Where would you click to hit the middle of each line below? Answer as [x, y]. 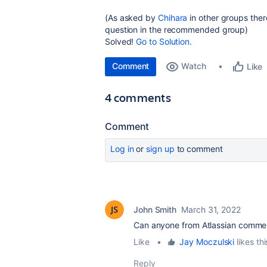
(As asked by [131, 18]
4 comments [138, 97]
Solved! [121, 41]
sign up [160, 149]
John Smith [155, 209]
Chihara [173, 18]
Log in [122, 149]
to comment [198, 149]
